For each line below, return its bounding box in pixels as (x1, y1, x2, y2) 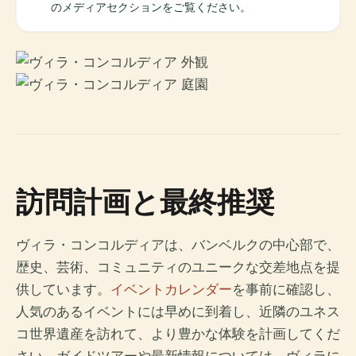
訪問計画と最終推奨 (16, 182, 274, 222)
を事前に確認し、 (232, 281, 340, 298)
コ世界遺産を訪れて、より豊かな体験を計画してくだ (16, 326, 340, 342)
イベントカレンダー (110, 281, 232, 298)
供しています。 (16, 281, 110, 298)
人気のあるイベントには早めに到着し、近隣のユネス (16, 304, 340, 320)
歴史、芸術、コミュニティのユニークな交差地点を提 (16, 259, 340, 276)
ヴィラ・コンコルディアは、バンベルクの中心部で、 (16, 237, 340, 253)
